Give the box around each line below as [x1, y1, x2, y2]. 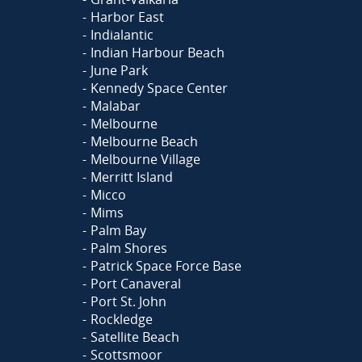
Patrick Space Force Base [90, 256, 242, 275]
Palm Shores [90, 238, 167, 257]
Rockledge [90, 309, 153, 328]
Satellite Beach [90, 327, 179, 346]
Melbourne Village [90, 149, 200, 168]
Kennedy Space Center [90, 78, 228, 97]
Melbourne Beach [90, 132, 198, 150]
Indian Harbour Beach [90, 43, 225, 61]
